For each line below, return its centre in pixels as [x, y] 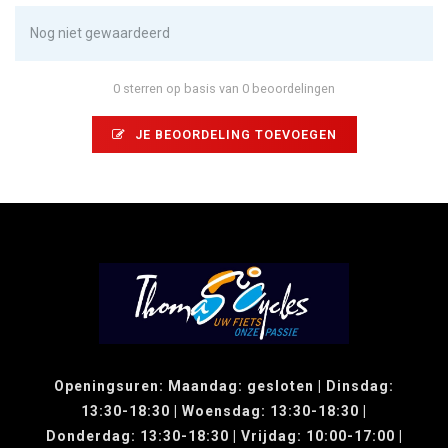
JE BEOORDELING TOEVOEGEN [233, 134]
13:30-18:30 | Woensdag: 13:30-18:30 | [224, 410]
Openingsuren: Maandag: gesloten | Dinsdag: [224, 385]
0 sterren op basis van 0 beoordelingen [224, 88]
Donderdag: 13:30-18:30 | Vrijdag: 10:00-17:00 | [224, 435]
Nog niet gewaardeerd [100, 33]
